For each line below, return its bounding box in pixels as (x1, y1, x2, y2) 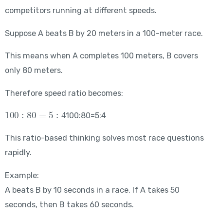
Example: (4, 170, 39, 180)
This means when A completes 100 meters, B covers (4, 51, 198, 61)
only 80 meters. (4, 66, 63, 75)
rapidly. (4, 148, 32, 158)
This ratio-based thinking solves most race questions (4, 133, 204, 143)
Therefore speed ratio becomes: (4, 88, 123, 98)
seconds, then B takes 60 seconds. (4, 200, 134, 209)
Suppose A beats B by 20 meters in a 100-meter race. (4, 28, 203, 38)
